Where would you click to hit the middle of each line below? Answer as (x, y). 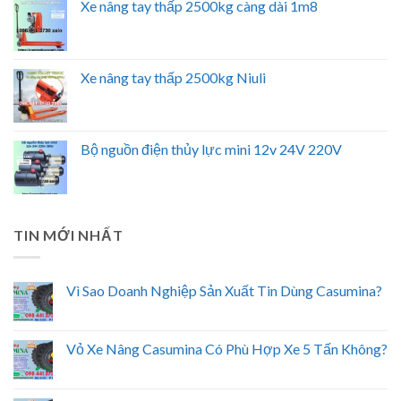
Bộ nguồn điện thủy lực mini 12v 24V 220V (211, 149)
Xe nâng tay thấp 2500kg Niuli (175, 78)
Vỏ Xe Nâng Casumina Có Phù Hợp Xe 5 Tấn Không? (227, 348)
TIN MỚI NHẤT (68, 235)
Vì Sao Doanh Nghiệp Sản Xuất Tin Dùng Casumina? (224, 290)
